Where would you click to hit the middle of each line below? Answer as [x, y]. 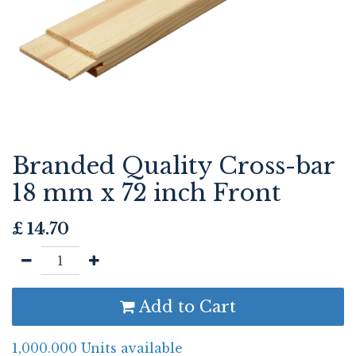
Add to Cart [186, 307]
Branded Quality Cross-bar [173, 166]
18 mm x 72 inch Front [146, 193]
